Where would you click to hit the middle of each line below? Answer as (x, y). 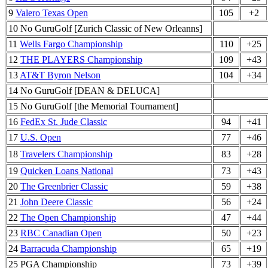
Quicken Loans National (67, 171)
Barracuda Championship (68, 249)
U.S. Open (41, 137)
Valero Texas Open (52, 13)
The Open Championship (68, 217)
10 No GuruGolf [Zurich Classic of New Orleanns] (105, 28)
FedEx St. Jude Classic (64, 122)
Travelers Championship (66, 154)
